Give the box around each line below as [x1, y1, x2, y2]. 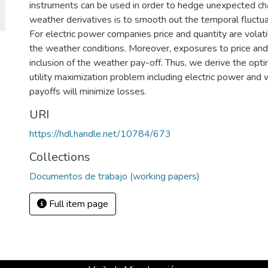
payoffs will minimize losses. [29, 85, 147, 98]
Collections [29, 149, 90, 165]
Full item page [47, 197, 108, 211]
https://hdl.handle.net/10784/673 [29, 127, 171, 141]
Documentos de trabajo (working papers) [29, 170, 200, 183]
